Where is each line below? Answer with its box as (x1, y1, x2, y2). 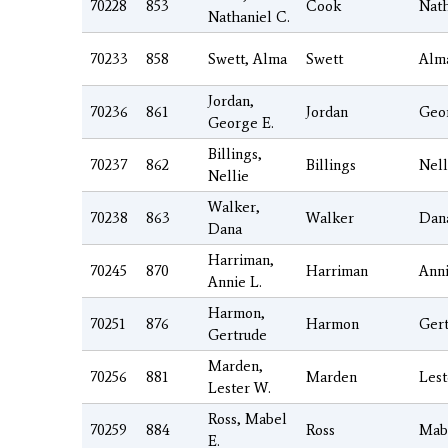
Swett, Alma (208, 49, 287, 68)
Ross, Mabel (208, 409, 287, 428)
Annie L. (208, 272, 262, 291)
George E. (208, 113, 274, 132)
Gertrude (208, 325, 267, 344)
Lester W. (208, 378, 271, 397)
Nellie (208, 166, 249, 185)
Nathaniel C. (208, 7, 290, 26)
